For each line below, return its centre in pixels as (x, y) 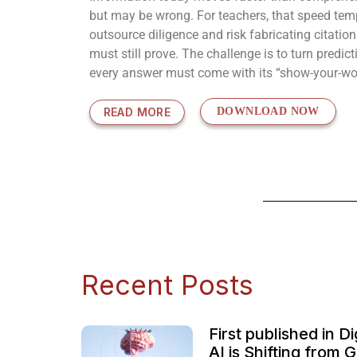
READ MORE (137, 112)
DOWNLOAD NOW (268, 112)
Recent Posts (167, 285)
